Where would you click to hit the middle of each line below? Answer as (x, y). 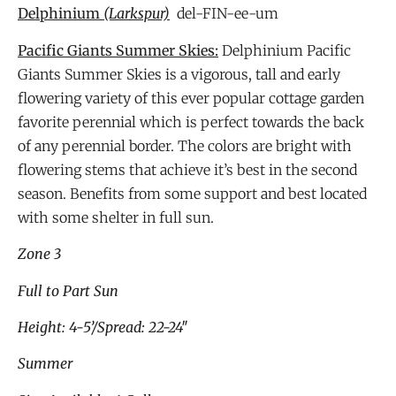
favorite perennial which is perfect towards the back (191, 122)
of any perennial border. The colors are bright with (185, 145)
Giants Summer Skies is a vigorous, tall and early (179, 74)
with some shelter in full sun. (116, 217)
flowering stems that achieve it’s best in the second (187, 169)
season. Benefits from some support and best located (192, 193)
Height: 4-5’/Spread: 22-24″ (103, 327)
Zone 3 (39, 254)
